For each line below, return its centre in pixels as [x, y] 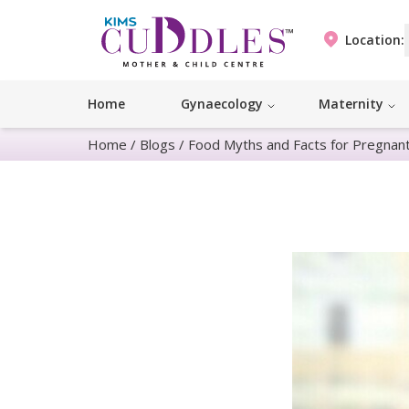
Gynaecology [222, 104]
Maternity [351, 104]
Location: [374, 40]
